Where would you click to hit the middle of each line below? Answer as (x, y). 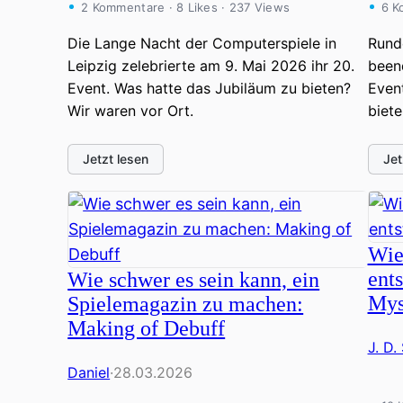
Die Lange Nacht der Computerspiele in (202, 43)
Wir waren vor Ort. (131, 110)
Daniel (89, 372)
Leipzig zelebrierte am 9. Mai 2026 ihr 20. (211, 65)
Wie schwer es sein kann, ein (194, 279)
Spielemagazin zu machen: (186, 304)
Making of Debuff (147, 328)
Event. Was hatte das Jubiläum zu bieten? (210, 88)
